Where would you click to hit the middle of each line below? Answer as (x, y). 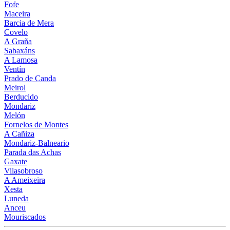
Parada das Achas (33, 152)
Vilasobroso (23, 170)
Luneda (16, 198)
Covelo (16, 32)
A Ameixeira (25, 180)
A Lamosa (21, 60)
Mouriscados (25, 217)
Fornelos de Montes (36, 124)
